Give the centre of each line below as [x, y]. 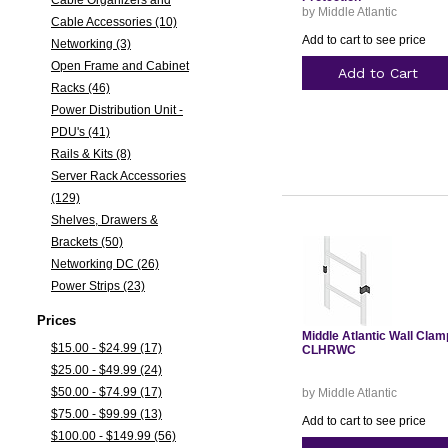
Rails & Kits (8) [90, 154]
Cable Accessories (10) [113, 22]
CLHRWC [328, 350]
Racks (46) [80, 88]
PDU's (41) [80, 132]
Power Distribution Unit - [116, 110]
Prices [56, 320]
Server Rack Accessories [118, 176]
